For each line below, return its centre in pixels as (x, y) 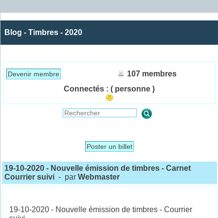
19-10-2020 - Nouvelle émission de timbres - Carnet (98, 168)
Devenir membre (33, 74)
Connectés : (86, 89)
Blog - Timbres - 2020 (43, 33)
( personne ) (133, 89)
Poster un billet (109, 147)
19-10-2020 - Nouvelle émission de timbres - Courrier (101, 210)
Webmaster (99, 177)
